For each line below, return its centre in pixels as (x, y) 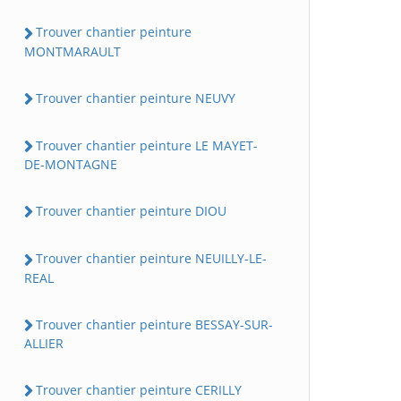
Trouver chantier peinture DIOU (131, 211)
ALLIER (44, 343)
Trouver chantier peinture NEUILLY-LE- (151, 259)
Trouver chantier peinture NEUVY (136, 98)
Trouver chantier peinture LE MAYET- (147, 145)
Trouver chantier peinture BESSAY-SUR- (154, 324)
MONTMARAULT (73, 51)
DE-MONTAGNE (71, 165)
